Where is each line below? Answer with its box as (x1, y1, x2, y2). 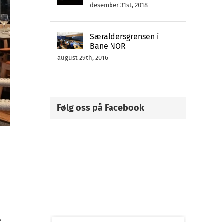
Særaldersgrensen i (90, 32, 159, 41)
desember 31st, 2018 (90, 1, 148, 9)
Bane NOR (90, 41, 126, 51)
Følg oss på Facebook (57, 102, 144, 113)
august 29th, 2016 (57, 54, 108, 61)
